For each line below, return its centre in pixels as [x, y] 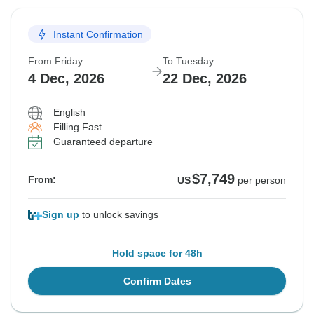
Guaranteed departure [103, 142]
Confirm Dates [157, 281]
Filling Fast [77, 127]
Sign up [61, 215]
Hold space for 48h [157, 253]
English [69, 112]
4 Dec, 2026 [66, 79]
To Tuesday [188, 61]
